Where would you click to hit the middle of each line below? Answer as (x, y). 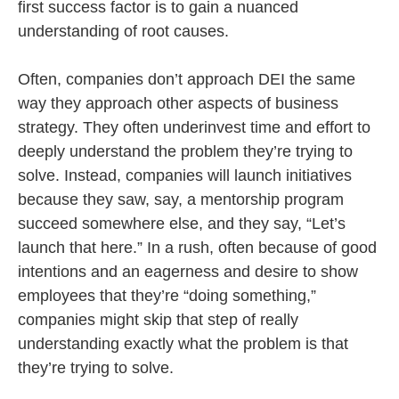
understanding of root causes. (126, 31)
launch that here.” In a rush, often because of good (197, 248)
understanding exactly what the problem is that (183, 344)
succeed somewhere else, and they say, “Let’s (182, 224)
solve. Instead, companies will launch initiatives (185, 175)
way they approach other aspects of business (178, 103)
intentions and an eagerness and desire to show (188, 272)
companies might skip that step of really (158, 320)
